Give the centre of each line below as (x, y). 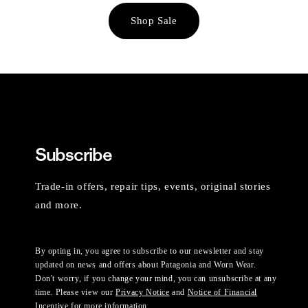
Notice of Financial (222, 293)
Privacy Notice (143, 293)
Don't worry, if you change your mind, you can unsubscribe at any (156, 279)
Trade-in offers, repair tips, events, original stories (153, 187)
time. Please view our (76, 293)
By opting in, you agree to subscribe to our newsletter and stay (150, 251)
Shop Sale (154, 21)
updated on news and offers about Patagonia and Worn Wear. (146, 265)
